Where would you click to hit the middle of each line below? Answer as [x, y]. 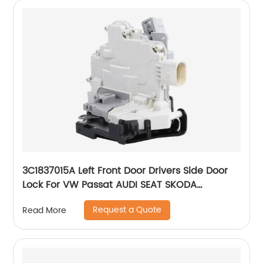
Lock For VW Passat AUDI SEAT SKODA [110, 185]
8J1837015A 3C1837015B [76, 199]
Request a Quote [127, 210]
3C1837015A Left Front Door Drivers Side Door [125, 171]
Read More [45, 210]
